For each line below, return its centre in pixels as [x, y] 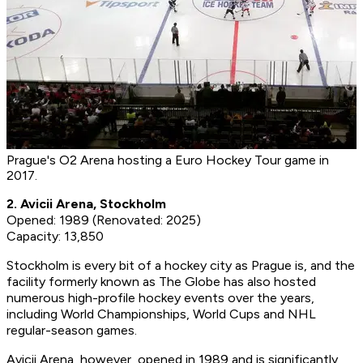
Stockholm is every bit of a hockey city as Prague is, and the [181, 266]
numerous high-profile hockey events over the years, [160, 298]
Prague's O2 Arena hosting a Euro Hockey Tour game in [168, 160]
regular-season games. [72, 331]
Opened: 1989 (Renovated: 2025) [104, 220]
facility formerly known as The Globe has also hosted [161, 282]
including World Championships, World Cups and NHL [161, 314]
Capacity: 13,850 [55, 237]
